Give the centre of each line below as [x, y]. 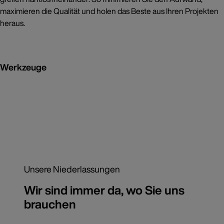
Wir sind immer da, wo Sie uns [104, 190]
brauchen [50, 204]
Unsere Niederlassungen [72, 169]
